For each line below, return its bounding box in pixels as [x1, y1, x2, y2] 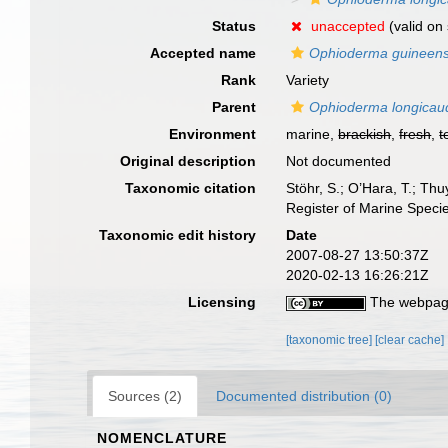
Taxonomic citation [125, 180, 257, 196]
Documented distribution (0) [216, 388, 392, 404]
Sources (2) [108, 388, 182, 404]
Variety [286, 72, 330, 88]
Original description [120, 153, 257, 169]
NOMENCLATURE [97, 430, 227, 446]
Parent [212, 99, 257, 115]
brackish [338, 126, 392, 142]
